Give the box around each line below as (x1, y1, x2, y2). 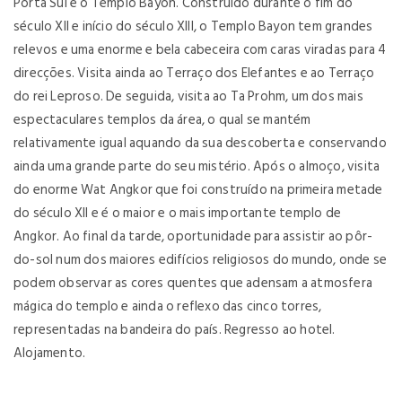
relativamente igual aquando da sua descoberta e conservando (13, 132, 387, 154)
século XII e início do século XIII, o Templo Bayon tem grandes (13, 15, 373, 38)
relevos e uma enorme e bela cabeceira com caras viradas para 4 (13, 39, 387, 61)
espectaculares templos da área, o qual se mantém (13, 109, 311, 131)
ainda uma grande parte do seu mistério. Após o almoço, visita (13, 155, 380, 178)
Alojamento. (13, 342, 86, 364)
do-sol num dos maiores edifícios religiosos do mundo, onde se (13, 249, 388, 271)
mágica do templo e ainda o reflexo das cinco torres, (13, 295, 322, 318)
